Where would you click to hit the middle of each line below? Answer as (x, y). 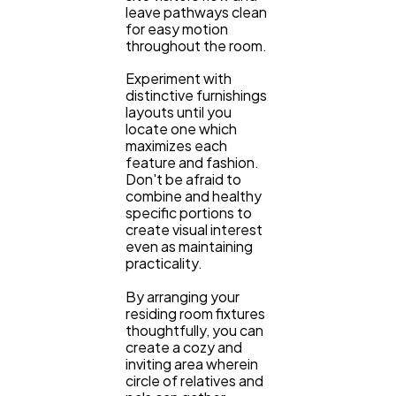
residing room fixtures (195, 313)
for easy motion (177, 28)
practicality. (164, 263)
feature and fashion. (192, 163)
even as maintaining (189, 247)
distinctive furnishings (196, 95)
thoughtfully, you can (194, 330)
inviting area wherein (192, 364)
